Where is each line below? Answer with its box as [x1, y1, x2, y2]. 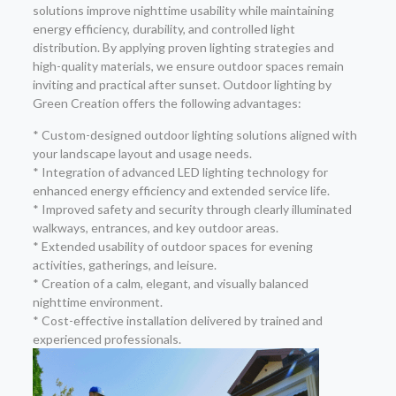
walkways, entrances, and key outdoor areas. [32, 220, 278, 235]
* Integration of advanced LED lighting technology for [32, 164, 328, 179]
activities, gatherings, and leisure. [32, 257, 217, 272]
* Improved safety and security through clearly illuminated [32, 202, 352, 217]
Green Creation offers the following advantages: [32, 95, 301, 110]
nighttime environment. [32, 294, 163, 309]
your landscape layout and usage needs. [32, 146, 252, 161]
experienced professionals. [32, 331, 181, 346]
